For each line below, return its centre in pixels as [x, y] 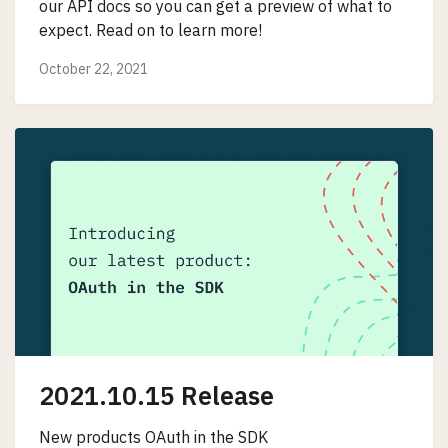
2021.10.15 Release [156, 395]
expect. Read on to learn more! [150, 29]
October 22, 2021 [93, 69]
